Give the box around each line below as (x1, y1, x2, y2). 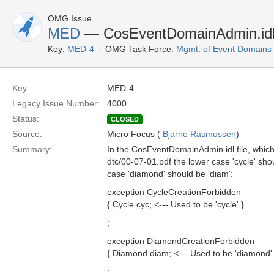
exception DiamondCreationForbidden (107, 236, 254, 246)
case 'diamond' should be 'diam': (107, 169, 233, 179)
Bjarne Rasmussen (163, 129, 236, 139)
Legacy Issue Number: (12, 98, 100, 108)
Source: (12, 129, 42, 139)
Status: (12, 114, 39, 124)
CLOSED (111, 116, 139, 123)
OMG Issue (48, 13, 92, 23)
